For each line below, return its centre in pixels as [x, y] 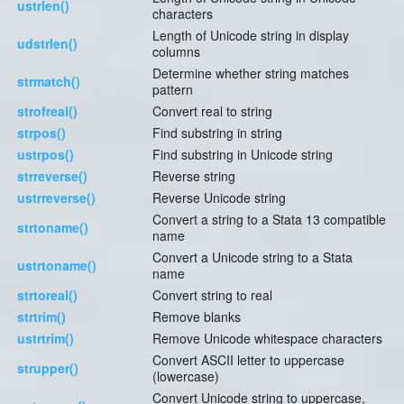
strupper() [48, 368]
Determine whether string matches [251, 73]
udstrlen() [47, 44]
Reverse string [194, 176]
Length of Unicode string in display [251, 36]
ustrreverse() [56, 198]
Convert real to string [212, 111]
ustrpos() [46, 155]
